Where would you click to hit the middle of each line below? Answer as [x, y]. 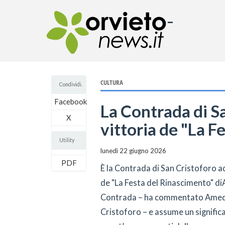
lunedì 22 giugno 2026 [133, 150]
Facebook [71, 101]
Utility [67, 140]
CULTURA [111, 82]
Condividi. [71, 84]
